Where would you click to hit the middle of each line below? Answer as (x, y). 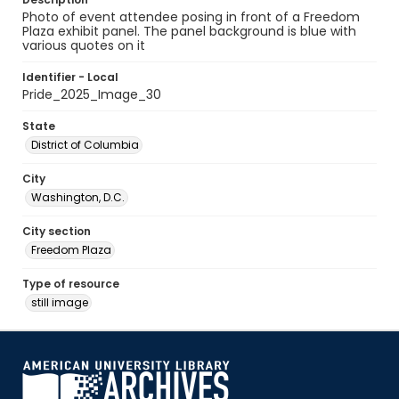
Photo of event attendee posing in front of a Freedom (191, 17)
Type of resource (71, 284)
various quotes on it (84, 45)
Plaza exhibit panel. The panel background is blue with (189, 31)
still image (60, 302)
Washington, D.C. (78, 197)
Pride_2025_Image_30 (92, 94)
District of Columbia (85, 145)
